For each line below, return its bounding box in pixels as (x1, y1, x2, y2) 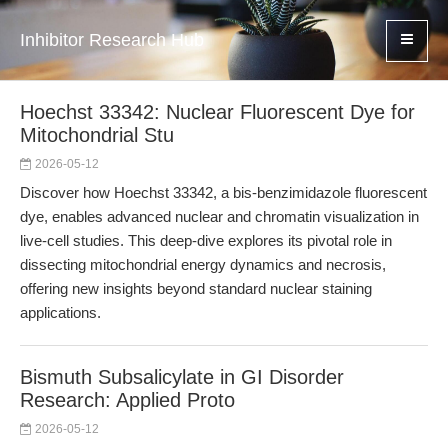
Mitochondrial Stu (20, 124, 174, 146)
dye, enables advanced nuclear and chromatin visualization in (20, 208, 419, 225)
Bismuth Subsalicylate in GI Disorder (20, 366, 344, 388)
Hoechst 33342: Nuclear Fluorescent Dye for (20, 101, 415, 123)
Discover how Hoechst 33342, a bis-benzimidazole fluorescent (20, 184, 427, 201)
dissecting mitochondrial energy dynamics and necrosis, (20, 256, 386, 273)
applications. (20, 304, 101, 321)
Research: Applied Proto (20, 389, 235, 411)
